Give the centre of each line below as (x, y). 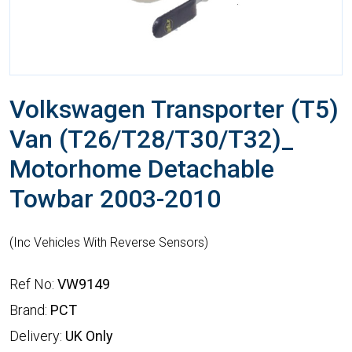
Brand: (30, 310)
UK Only (89, 336)
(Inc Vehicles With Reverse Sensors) (109, 243)
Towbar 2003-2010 (115, 199)
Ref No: (33, 284)
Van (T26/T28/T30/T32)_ (152, 139)
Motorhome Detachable (142, 169)
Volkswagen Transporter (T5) (174, 110)
